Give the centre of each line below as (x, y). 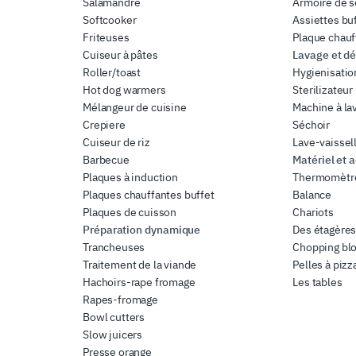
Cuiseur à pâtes (120, 54)
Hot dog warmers (124, 89)
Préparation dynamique (142, 229)
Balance (312, 194)
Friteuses (106, 37)
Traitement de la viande (140, 264)
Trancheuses (114, 247)
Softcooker (110, 19)
